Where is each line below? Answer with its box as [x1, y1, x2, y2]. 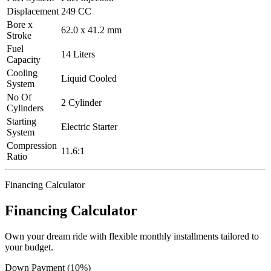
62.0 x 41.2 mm [61, 25, 122, 36]
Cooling [7, 68, 38, 79]
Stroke [7, 30, 31, 41]
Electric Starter [61, 122, 117, 132]
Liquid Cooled [61, 73, 117, 84]
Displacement [7, 6, 59, 17]
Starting [7, 116, 36, 127]
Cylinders [7, 103, 44, 114]
